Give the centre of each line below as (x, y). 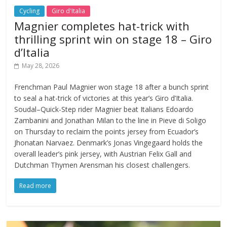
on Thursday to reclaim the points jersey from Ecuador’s (107, 132)
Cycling (30, 11)
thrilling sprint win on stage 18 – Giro (113, 39)
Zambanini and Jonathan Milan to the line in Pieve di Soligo (110, 121)
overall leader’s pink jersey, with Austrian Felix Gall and (103, 154)
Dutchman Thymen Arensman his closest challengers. (102, 165)
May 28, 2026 (41, 66)
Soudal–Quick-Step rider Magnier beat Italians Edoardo (104, 109)
